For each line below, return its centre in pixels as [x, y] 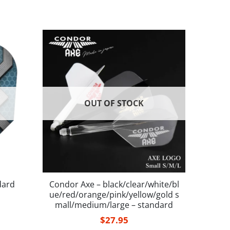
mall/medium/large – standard [114, 205]
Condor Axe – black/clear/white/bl [114, 185]
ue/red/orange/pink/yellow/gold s [114, 195]
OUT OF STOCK [114, 103]
